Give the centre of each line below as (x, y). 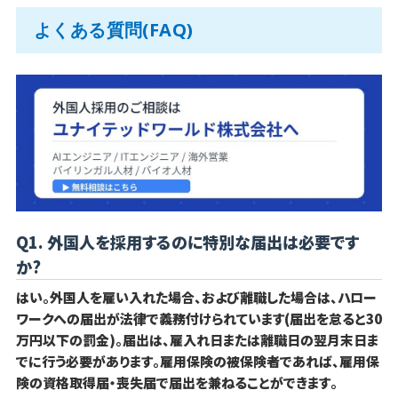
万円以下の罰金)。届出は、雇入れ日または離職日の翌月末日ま (197, 340)
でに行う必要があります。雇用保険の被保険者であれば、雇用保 (197, 362)
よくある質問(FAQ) (113, 29)
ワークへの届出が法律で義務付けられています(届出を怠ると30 (199, 319)
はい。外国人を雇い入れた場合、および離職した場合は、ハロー (196, 298)
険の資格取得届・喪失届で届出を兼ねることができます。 (176, 383)
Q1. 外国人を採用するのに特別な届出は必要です (187, 242)
